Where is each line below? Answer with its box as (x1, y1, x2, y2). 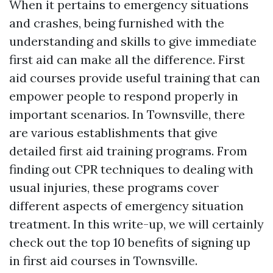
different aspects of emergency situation (9, 198, 244, 213)
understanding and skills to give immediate (9, 34, 257, 49)
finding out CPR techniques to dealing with (9, 161, 253, 177)
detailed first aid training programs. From (9, 143, 247, 158)
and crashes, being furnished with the (9, 15, 224, 30)
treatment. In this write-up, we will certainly (9, 216, 264, 232)
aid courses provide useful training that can (9, 70, 260, 85)
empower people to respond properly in (9, 88, 238, 104)
